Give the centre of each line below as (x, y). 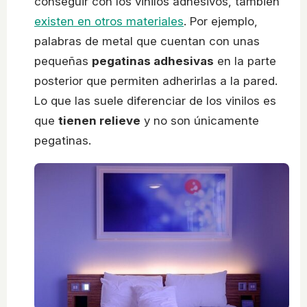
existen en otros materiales (109, 22)
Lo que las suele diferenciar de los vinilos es (155, 101)
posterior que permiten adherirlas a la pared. (156, 81)
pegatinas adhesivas (153, 61)
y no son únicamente (200, 121)
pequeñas (63, 61)
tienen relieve (99, 121)
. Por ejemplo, (221, 22)
